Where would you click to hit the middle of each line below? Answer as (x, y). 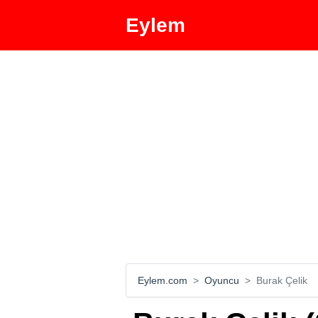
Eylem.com (163, 280)
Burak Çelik (282, 280)
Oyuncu (222, 280)
